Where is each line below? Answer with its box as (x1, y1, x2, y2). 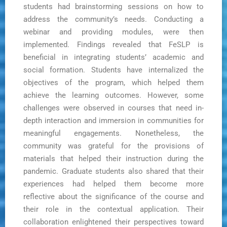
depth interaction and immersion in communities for (23, 116, 204, 126)
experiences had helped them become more (23, 179, 204, 189)
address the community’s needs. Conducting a (23, 15, 204, 24)
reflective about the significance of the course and (23, 192, 204, 202)
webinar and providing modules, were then (23, 27, 204, 37)
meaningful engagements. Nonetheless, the (23, 129, 204, 138)
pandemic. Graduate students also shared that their (23, 167, 204, 176)
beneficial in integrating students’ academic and (23, 53, 204, 62)
